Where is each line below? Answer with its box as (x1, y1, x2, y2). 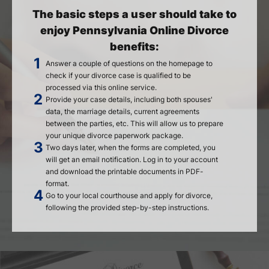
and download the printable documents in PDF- (46, 167, 204, 176)
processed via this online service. (46, 83, 157, 92)
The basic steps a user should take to (32, 8, 237, 20)
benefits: (109, 40, 160, 53)
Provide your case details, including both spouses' (46, 95, 213, 104)
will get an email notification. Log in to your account (46, 155, 218, 164)
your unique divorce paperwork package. (46, 131, 183, 140)
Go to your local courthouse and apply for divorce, (46, 191, 213, 200)
